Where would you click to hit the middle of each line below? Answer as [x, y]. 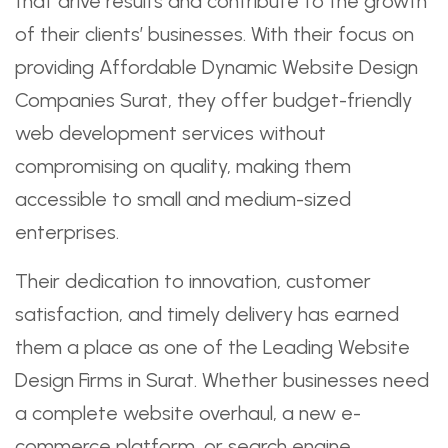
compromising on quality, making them [183, 166]
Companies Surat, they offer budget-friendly [213, 100]
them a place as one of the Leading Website [212, 347]
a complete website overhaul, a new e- [188, 413]
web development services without [170, 133]
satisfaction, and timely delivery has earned [207, 314]
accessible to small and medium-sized [183, 199]
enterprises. [67, 232]
